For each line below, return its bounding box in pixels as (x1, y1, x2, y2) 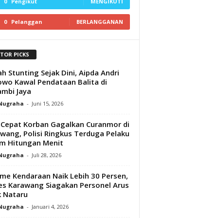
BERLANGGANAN (76, 18, 123, 25)
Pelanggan (11, 18, 42, 25)
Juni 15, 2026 (31, 99, 63, 107)
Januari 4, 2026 (31, 202, 69, 210)
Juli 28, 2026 (31, 151, 61, 159)
